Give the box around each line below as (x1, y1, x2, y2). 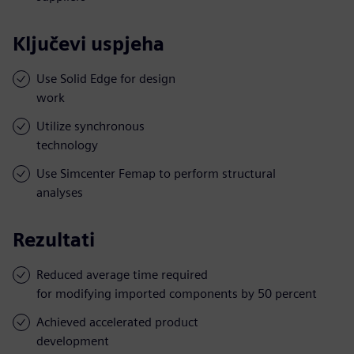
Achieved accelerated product (36, 314, 198, 330)
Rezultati (13, 228, 95, 251)
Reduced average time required (36, 266, 208, 282)
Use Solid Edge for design (36, 70, 175, 86)
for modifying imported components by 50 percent (36, 285, 317, 301)
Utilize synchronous (36, 118, 145, 134)
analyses (36, 184, 83, 200)
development (36, 333, 109, 348)
